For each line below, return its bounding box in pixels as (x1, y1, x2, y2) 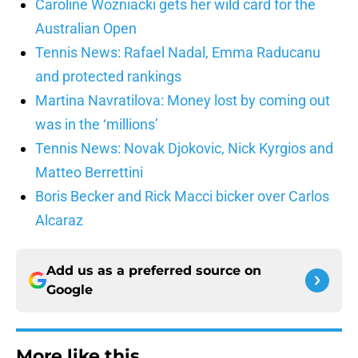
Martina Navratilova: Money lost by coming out (35, 92, 330, 109)
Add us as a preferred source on (46, 263, 261, 279)
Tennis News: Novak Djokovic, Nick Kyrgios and (35, 140, 333, 157)
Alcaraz (35, 212, 83, 229)
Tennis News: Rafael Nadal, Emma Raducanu (35, 44, 320, 62)
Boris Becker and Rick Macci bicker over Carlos (35, 188, 329, 205)
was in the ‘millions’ (35, 116, 158, 133)
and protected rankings (35, 68, 181, 86)
